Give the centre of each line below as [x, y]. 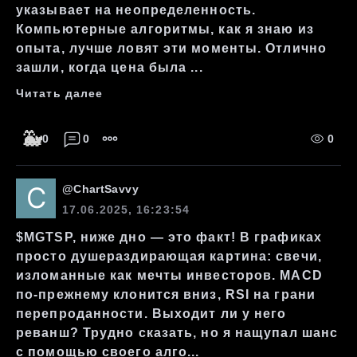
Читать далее [60, 93]
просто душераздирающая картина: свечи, [169, 256]
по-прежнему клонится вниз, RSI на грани [166, 294]
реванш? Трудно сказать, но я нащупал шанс [177, 333]
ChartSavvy [106, 189]
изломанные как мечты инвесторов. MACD [169, 275]
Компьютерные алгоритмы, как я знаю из [165, 29]
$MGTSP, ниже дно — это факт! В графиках [169, 237]
